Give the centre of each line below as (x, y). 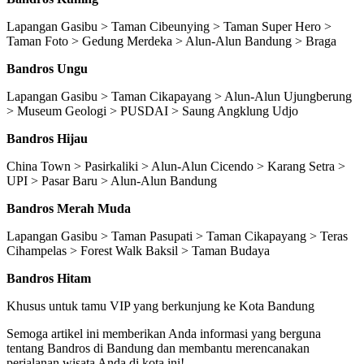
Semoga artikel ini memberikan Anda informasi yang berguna (164, 334)
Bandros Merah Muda (69, 209)
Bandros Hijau (47, 139)
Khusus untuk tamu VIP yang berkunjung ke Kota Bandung (160, 306)
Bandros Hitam (49, 279)
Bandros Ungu (47, 69)
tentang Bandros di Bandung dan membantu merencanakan (158, 349)
